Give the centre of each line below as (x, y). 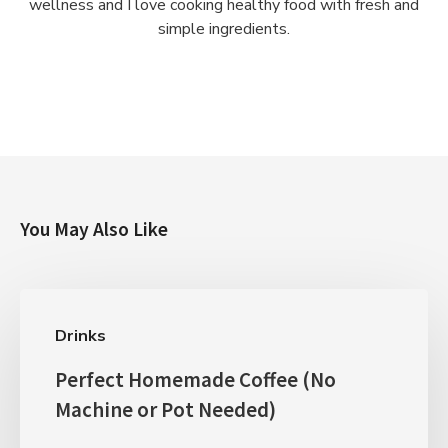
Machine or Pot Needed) (165, 409)
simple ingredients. (224, 29)
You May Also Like (94, 229)
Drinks (80, 335)
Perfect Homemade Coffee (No (195, 379)
